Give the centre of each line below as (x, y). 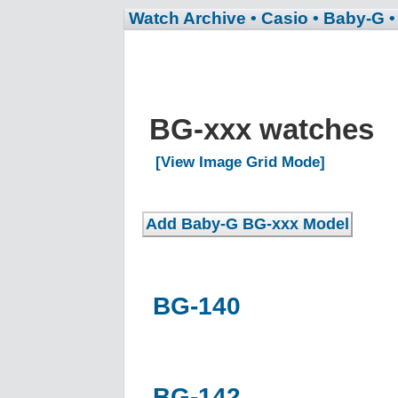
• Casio (279, 18)
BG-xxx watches (266, 129)
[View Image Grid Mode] (240, 162)
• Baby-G (349, 18)
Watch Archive (187, 18)
